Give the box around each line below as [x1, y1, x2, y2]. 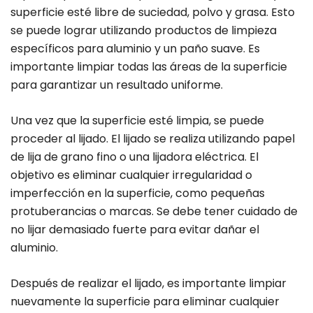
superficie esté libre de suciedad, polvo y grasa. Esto [10, 4, 295, 21]
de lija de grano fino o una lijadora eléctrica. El [10, 149, 259, 166]
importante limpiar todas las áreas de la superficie [10, 59, 287, 75]
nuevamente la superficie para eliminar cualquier [10, 293, 279, 310]
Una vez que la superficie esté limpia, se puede [10, 112, 264, 129]
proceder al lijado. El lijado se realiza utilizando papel [10, 131, 295, 147]
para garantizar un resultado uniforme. [10, 77, 223, 94]
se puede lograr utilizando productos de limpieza [10, 22, 277, 39]
